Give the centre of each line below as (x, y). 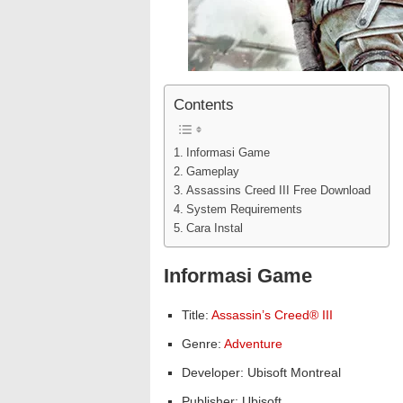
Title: (197, 315)
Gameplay (212, 172)
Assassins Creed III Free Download (278, 191)
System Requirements (244, 210)
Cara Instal (214, 229)
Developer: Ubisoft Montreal (261, 372)
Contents (204, 105)
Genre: (203, 344)
